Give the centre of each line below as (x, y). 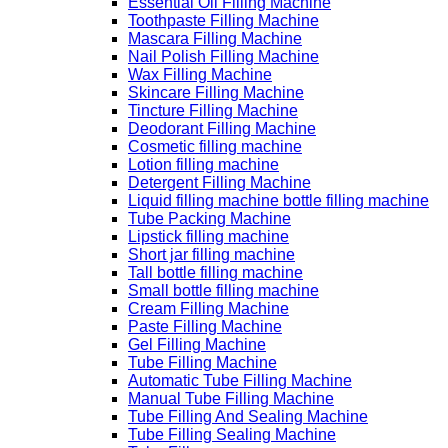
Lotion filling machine (203, 164)
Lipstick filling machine (208, 236)
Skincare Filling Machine (216, 92)
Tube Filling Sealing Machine (232, 434)
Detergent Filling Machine (219, 182)
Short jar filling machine (211, 254)
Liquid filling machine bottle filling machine (278, 200)
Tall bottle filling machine (215, 272)
